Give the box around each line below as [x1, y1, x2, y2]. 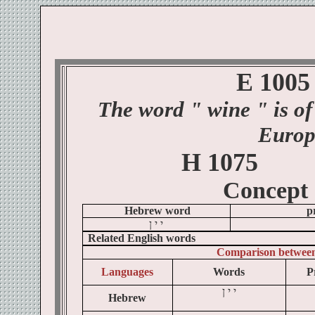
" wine [189, 97, 250, 122]
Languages [101, 266, 153, 278]
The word [97, 97, 190, 122]
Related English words [87, 232, 195, 244]
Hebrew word [124, 205, 191, 217]
